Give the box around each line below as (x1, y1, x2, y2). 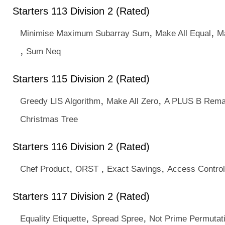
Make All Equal (155, 28, 211, 38)
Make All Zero (106, 96, 158, 106)
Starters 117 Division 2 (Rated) (13, 191, 150, 202)
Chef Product (20, 164, 69, 174)
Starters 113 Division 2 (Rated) (13, 6, 150, 17)
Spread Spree (92, 213, 143, 223)
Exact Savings (107, 164, 161, 174)
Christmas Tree (20, 114, 78, 124)
